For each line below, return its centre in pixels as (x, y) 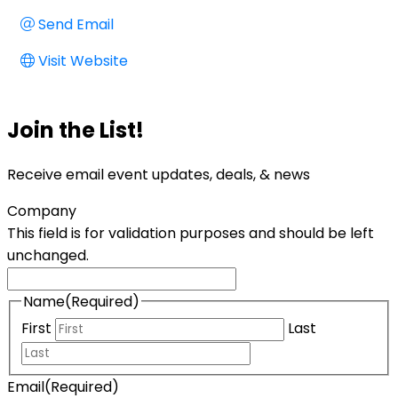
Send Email (76, 24)
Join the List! (76, 130)
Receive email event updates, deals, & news (159, 174)
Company (42, 211)
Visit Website (83, 60)
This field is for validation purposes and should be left (191, 233)
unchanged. (48, 255)
